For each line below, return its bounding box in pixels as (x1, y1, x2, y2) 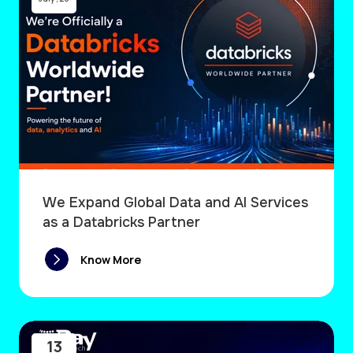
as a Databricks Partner (43, 214, 200, 232)
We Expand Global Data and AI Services (43, 194, 308, 212)
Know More (80, 251, 141, 267)
